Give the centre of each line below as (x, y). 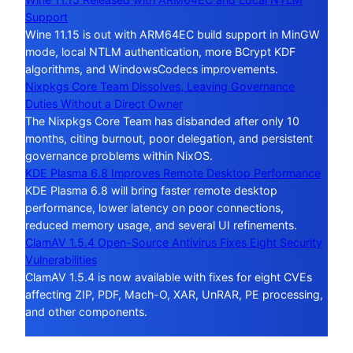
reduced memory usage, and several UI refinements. (161, 225)
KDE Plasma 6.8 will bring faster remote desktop (151, 190)
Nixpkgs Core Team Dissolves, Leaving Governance (160, 86)
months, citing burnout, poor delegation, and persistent (169, 138)
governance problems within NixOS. (119, 155)
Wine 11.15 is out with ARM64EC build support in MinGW (173, 34)
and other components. (86, 311)
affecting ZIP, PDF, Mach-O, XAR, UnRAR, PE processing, (174, 294)
